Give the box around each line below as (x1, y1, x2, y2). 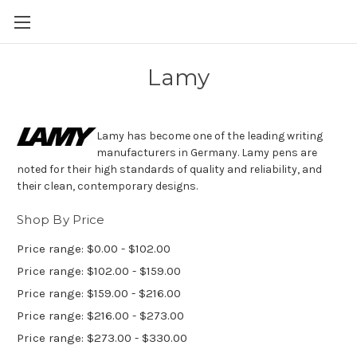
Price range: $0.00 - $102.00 (17, 241, 171, 256)
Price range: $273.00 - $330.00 (17, 330, 187, 345)
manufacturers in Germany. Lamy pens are (96, 146, 317, 159)
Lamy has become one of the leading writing (96, 129, 323, 143)
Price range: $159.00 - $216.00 (17, 285, 181, 300)
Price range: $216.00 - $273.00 (17, 308, 184, 323)
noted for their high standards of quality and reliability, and (17, 163, 322, 176)
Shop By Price (17, 212, 105, 227)
